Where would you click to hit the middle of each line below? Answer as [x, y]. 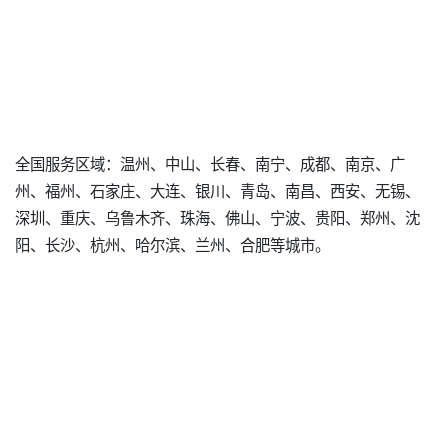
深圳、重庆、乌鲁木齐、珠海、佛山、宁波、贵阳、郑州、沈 [217, 217]
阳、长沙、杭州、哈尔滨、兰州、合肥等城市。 [172, 244]
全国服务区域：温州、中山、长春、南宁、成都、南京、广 [210, 163]
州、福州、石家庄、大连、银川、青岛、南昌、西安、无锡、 [217, 190]
